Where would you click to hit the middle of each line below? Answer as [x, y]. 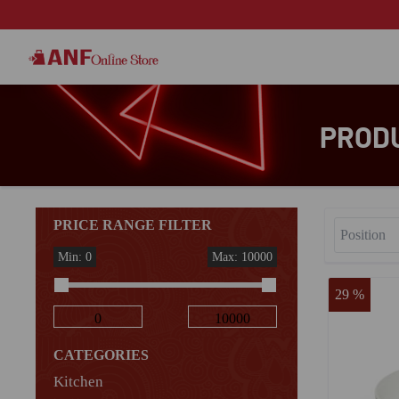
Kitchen [78, 382]
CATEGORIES [101, 355]
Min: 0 [75, 257]
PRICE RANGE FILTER [133, 225]
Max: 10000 [242, 257]
